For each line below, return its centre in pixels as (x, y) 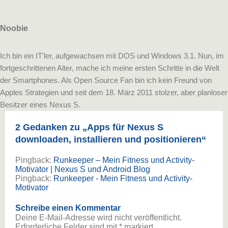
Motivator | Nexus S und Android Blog (83, 169)
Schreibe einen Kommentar (68, 208)
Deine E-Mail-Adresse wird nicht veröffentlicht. (98, 218)
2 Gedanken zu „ (51, 127)
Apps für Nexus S (125, 127)
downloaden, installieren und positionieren (108, 140)
